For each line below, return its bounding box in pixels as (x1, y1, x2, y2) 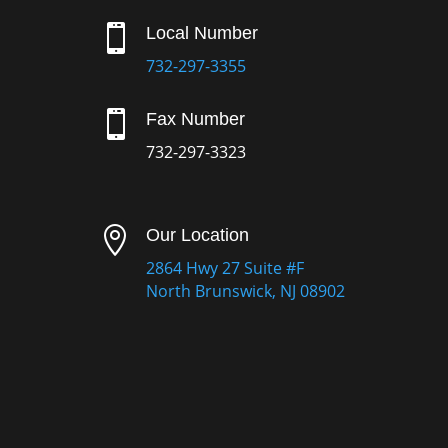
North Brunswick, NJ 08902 (145, 279, 345, 302)
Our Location (145, 224, 249, 245)
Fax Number (145, 108, 245, 129)
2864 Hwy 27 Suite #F (145, 256, 304, 279)
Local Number (145, 22, 258, 43)
